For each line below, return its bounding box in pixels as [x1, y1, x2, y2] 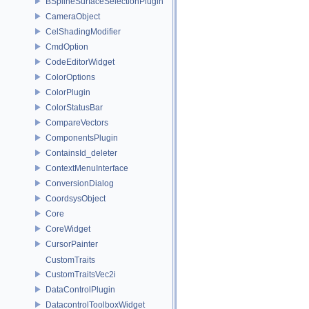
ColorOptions [46, 72, 95, 82]
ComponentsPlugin [46, 132, 118, 143]
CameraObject [46, 11, 100, 21]
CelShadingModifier [46, 26, 121, 37]
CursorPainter [46, 239, 98, 249]
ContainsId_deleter [46, 148, 117, 158]
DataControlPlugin [46, 284, 115, 295]
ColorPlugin [46, 87, 90, 97]
